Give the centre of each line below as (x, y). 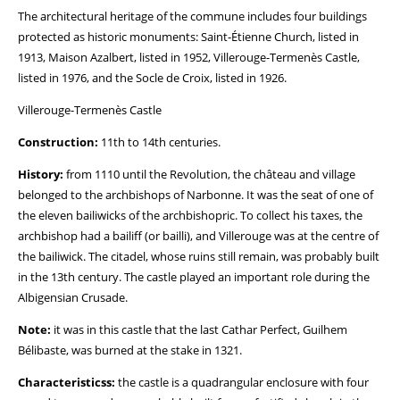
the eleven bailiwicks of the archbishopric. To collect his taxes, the (190, 215)
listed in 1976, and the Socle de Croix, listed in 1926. (152, 78)
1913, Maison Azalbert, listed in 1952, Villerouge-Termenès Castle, (189, 57)
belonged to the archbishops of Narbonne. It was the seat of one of (196, 195)
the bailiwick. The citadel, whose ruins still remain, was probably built (199, 256)
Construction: (58, 142)
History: (41, 174)
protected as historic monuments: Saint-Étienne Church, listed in (188, 37)
